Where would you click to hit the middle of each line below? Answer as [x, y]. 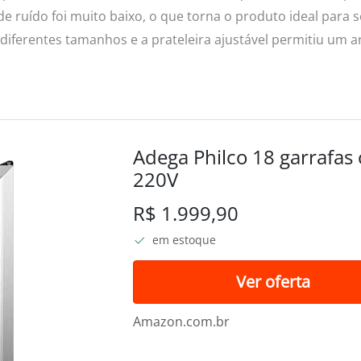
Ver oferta [273, 281]
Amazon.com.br [181, 321]
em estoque [184, 239]
